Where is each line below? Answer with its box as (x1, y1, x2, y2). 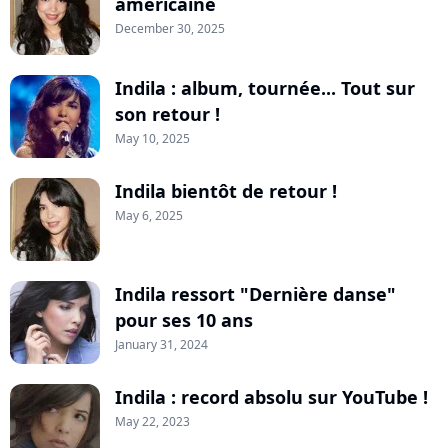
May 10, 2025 (115, 130, 190, 148)
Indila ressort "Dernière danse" (115, 282, 396, 307)
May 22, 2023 (115, 413, 190, 431)
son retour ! (115, 102, 220, 127)
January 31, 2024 (115, 336, 208, 354)
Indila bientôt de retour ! (115, 179, 337, 204)
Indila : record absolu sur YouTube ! (115, 385, 428, 410)
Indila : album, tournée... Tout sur (115, 76, 415, 101)
